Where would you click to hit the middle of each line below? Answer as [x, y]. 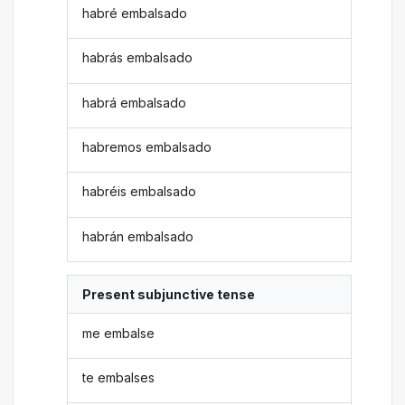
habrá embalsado [135, 102]
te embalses [119, 377]
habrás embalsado [138, 58]
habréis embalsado [140, 192]
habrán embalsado [138, 236]
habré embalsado [135, 13]
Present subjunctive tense [169, 295]
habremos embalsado [147, 147]
